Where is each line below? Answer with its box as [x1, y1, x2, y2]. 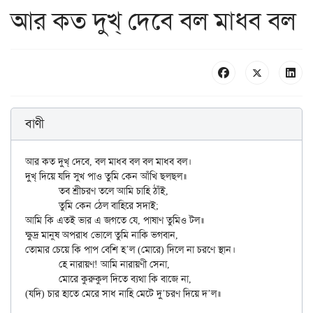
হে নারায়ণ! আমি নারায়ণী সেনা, [25, 258, 59, 271]
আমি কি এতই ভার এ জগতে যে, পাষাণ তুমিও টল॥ [25, 214, 204, 227]
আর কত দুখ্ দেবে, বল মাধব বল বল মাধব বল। [25, 155, 191, 168]
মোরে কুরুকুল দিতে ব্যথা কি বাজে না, [25, 272, 59, 286]
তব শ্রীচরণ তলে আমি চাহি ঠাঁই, [25, 184, 59, 198]
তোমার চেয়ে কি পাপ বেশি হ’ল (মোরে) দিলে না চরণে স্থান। [25, 243, 235, 256]
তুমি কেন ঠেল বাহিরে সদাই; [25, 199, 59, 212]
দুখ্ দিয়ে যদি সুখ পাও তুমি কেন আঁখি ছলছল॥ [25, 170, 187, 183]
